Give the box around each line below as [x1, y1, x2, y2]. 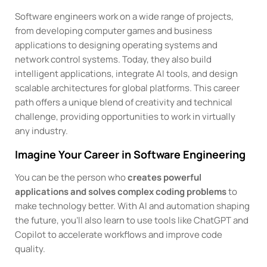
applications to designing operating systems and [15, 38, 218, 51]
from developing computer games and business [15, 24, 213, 37]
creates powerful [128, 170, 202, 184]
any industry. [15, 124, 69, 137]
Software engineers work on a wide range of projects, [15, 10, 234, 23]
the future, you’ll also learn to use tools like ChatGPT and [15, 213, 249, 226]
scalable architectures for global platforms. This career [15, 81, 240, 94]
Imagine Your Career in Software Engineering [15, 147, 246, 162]
